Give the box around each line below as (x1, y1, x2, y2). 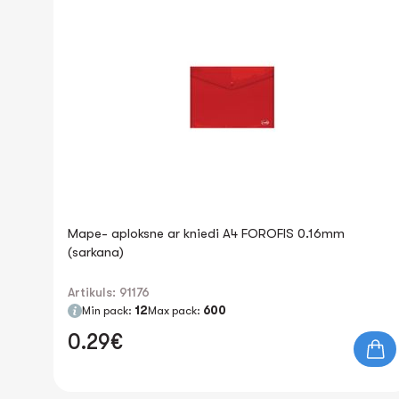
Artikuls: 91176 (68, 285, 150, 299)
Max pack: (148, 304, 203, 317)
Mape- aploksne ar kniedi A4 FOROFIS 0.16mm (68, 225, 345, 241)
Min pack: (82, 304, 134, 317)
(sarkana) (68, 244, 124, 260)
